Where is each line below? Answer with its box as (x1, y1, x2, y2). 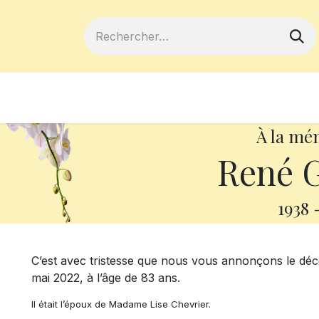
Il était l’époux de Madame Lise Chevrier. (31, 298, 211, 310)
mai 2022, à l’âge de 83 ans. (31, 271, 184, 285)
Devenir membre (84, 89, 199, 107)
